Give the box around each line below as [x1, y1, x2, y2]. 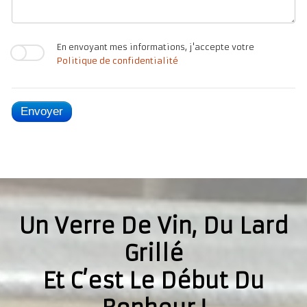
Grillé [123, 240, 184, 267]
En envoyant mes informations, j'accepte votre [57, 42, 254, 52]
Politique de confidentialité [57, 56, 178, 66]
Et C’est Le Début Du [42, 267, 265, 295]
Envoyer [21, 105, 63, 118]
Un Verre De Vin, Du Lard [19, 212, 288, 240]
